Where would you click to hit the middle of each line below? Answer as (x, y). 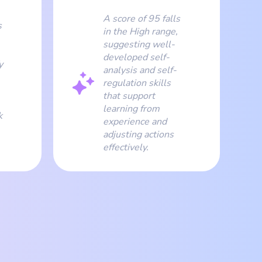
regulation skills (137, 83)
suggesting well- (139, 44)
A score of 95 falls (142, 18)
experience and (135, 121)
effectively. (126, 147)
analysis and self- (140, 70)
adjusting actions (138, 134)
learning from (131, 108)
